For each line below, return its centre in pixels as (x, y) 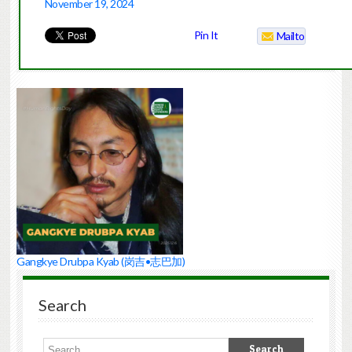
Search (62, 304)
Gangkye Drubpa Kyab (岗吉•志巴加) (101, 262)
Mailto (290, 36)
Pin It (206, 35)
